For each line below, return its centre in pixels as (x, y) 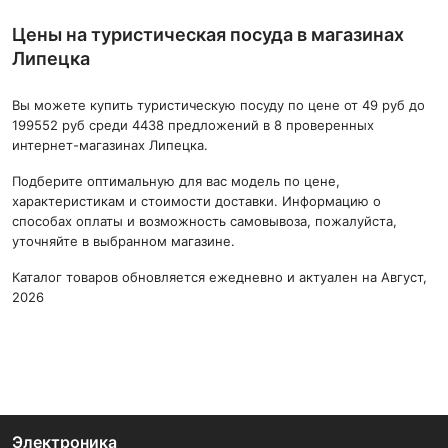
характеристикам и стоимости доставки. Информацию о (196, 201)
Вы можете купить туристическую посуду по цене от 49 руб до (218, 105)
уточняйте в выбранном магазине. (123, 241)
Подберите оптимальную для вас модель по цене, (176, 181)
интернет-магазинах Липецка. (110, 145)
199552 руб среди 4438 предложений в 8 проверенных (193, 125)
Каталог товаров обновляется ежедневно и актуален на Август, (219, 277)
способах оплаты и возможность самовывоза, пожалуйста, (204, 221)
